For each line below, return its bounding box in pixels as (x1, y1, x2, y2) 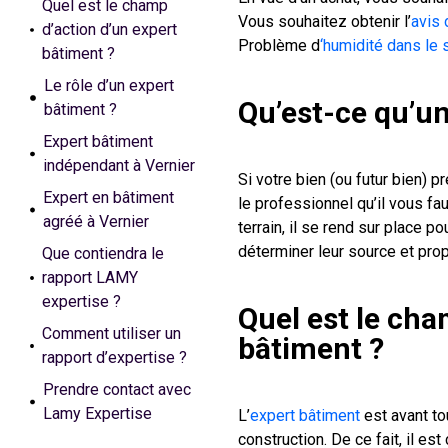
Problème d (238, 36, 320, 55)
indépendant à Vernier (42, 156, 195, 175)
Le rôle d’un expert (43, 76, 174, 95)
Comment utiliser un (42, 324, 182, 343)
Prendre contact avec (42, 380, 191, 399)
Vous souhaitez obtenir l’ (238, 12, 411, 31)
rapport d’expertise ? (42, 348, 188, 367)
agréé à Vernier (43, 212, 150, 231)
